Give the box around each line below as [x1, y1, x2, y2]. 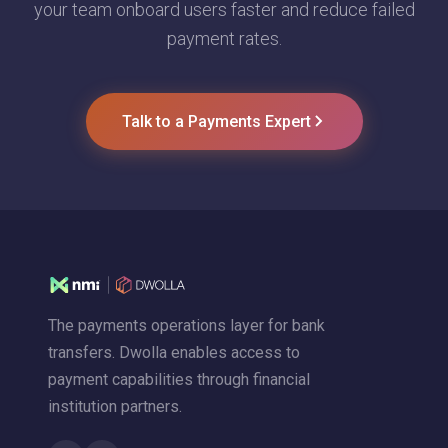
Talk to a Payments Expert [121, 112, 311, 131]
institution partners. [48, 397, 182, 416]
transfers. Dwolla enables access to [48, 343, 300, 362]
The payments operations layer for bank [48, 316, 325, 335]
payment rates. [166, 28, 282, 49]
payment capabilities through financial [48, 370, 310, 389]
